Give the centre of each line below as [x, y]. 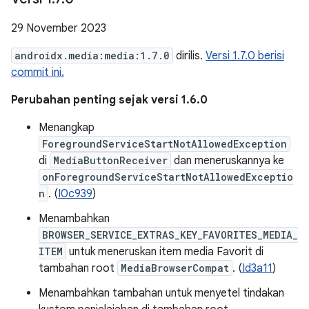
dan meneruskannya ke [228, 161]
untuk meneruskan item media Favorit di [165, 252]
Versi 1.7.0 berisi [245, 56]
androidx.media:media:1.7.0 [92, 56]
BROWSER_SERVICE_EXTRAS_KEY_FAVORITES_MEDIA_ [170, 235]
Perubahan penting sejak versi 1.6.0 [109, 100]
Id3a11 [257, 268]
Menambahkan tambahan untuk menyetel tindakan [161, 293]
